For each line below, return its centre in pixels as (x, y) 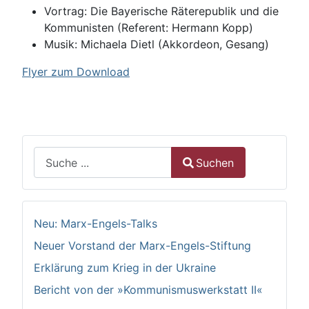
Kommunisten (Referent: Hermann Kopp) (149, 28)
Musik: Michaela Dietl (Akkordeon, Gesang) (157, 44)
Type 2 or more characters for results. (132, 186)
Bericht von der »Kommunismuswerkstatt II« (148, 290)
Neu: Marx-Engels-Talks (96, 224)
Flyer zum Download (76, 72)
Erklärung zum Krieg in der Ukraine (125, 268)
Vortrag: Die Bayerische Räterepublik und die (161, 11)
